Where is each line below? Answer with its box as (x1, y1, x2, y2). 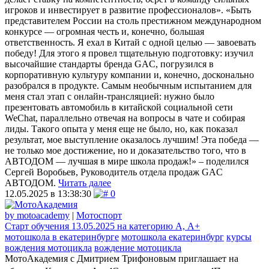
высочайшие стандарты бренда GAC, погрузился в (5, 58, 214, 69)
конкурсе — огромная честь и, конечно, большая (5, 26, 204, 37)
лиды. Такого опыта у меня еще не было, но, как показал (5, 123, 238, 134)
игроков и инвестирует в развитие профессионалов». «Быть (5, 4, 251, 15)
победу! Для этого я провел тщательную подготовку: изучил (5, 47, 253, 58)
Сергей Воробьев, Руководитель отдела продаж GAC (5, 166, 223, 177)
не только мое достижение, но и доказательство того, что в (5, 145, 246, 156)
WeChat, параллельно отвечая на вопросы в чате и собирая (5, 112, 245, 123)
